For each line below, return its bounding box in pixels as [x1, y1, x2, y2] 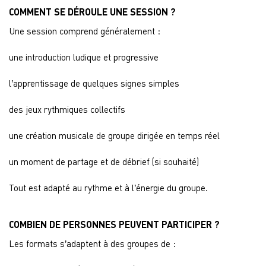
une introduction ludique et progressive [9, 52, 159, 62]
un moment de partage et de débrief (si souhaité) [9, 156, 199, 167]
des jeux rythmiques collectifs [9, 104, 125, 115]
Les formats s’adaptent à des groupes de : [9, 238, 176, 249]
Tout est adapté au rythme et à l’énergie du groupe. [9, 182, 208, 193]
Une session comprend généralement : [9, 26, 160, 36]
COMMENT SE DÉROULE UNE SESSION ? [9, 6, 176, 17]
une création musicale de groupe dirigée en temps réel [9, 130, 220, 141]
